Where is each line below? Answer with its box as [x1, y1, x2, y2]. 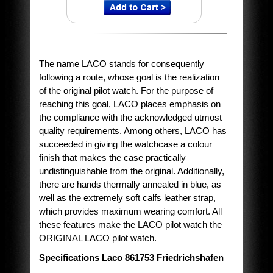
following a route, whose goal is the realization [38, 72, 219, 83]
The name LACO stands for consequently [38, 58, 204, 69]
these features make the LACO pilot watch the [38, 219, 222, 230]
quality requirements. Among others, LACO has [38, 126, 227, 136]
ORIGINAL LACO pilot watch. [38, 233, 157, 244]
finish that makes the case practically [38, 152, 186, 163]
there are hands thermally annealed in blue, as [38, 179, 221, 190]
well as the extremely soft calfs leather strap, [38, 193, 216, 204]
